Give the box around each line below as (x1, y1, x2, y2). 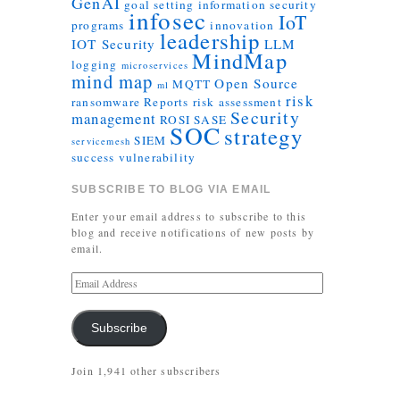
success (71, 149, 115, 165)
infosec (128, 4, 207, 37)
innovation (210, 17, 275, 33)
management (71, 108, 156, 129)
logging (71, 56, 118, 72)
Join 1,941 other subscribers (71, 363, 221, 378)
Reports (144, 94, 189, 110)
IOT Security (71, 35, 156, 53)
